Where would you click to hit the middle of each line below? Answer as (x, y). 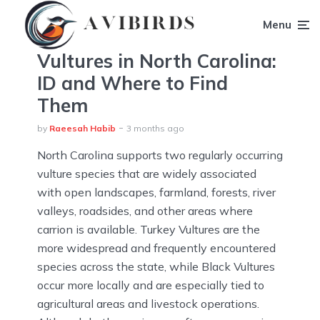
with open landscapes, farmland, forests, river (156, 192)
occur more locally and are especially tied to (151, 285)
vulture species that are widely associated (147, 174)
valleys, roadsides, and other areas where (145, 211)
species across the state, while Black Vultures (156, 266)
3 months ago (155, 128)
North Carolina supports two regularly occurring (160, 155)
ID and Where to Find (132, 83)
